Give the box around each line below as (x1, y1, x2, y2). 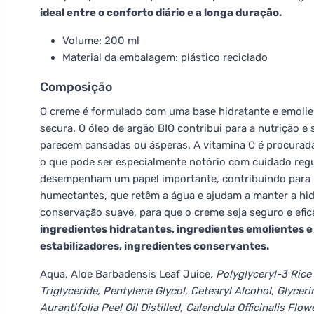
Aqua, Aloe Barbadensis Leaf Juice (40, 268, 210, 280)
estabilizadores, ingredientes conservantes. (40, 240, 269, 252)
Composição (40, 80, 112, 94)
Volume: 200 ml (62, 34, 139, 47)
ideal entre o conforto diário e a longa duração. (40, 6, 282, 19)
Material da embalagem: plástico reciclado (62, 51, 268, 64)
